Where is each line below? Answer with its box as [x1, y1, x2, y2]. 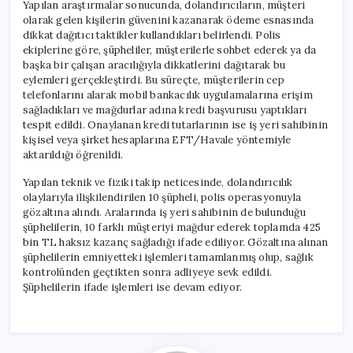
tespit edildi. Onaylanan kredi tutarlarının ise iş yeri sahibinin [23, 117, 328, 132]
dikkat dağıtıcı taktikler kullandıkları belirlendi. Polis [23, 28, 281, 42]
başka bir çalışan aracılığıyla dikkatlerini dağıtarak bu [23, 58, 286, 72]
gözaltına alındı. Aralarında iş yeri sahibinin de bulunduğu [23, 205, 306, 219]
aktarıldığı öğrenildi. [23, 147, 124, 162]
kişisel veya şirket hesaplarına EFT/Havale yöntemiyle [23, 132, 292, 147]
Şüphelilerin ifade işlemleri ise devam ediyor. [23, 280, 243, 294]
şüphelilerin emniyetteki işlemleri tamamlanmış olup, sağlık [23, 250, 314, 264]
